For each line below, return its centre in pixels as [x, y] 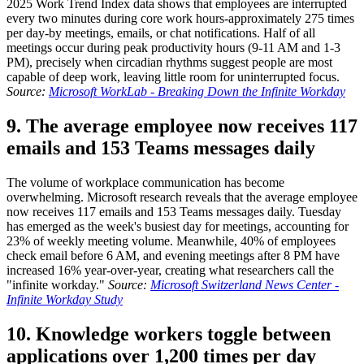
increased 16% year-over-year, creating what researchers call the [170, 271]
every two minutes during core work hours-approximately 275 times [180, 19]
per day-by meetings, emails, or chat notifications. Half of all [161, 33]
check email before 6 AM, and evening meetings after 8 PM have [173, 256]
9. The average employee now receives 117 [182, 126]
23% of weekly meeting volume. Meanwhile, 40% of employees [171, 241]
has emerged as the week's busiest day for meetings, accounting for [178, 227]
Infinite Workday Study [65, 300]
